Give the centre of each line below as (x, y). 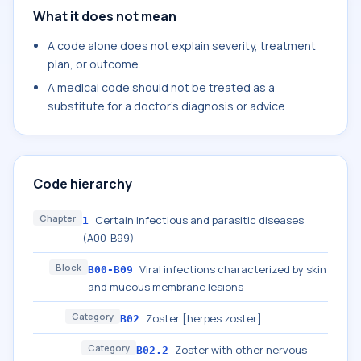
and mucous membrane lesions (166, 287)
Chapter (58, 218)
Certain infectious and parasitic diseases (199, 220)
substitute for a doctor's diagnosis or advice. (168, 106)
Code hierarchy (83, 184)
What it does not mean (105, 16)
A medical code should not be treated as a (161, 87)
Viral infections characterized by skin (233, 269)
